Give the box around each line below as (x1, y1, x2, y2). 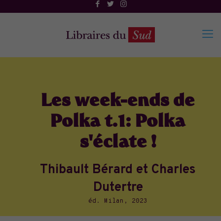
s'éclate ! (79, 130, 156, 157)
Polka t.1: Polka (50, 110, 185, 136)
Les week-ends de (41, 89, 195, 115)
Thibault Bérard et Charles (40, 162, 196, 178)
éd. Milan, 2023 (88, 197, 147, 205)
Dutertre (93, 180, 143, 196)
